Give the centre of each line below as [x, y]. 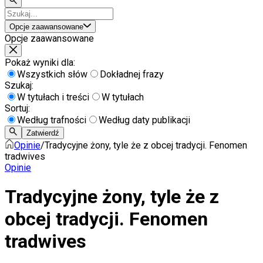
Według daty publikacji [144, 120]
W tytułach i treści [53, 97]
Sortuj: [17, 109]
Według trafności [52, 120]
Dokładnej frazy [132, 75]
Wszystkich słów [52, 75]
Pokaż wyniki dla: [40, 63]
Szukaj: [19, 86]
